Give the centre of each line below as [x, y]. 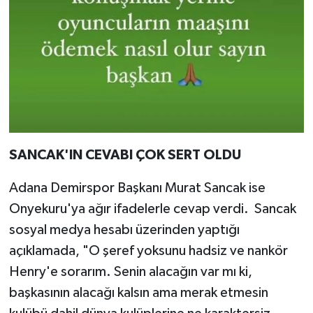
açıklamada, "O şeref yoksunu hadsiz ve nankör [148, 251]
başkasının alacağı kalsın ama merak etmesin [138, 293]
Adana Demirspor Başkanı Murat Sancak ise [137, 188]
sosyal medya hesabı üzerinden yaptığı [124, 230]
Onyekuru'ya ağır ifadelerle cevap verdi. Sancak [152, 209]
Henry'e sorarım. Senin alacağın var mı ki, [130, 272]
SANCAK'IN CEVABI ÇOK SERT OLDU [125, 155]
